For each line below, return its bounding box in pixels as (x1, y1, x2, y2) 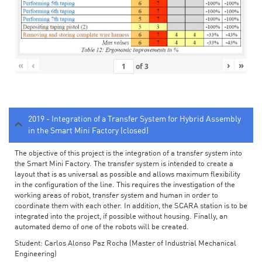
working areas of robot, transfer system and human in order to (15, 192, 218, 200)
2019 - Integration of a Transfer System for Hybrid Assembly (28, 115, 241, 124)
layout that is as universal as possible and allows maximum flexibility (15, 171, 240, 179)
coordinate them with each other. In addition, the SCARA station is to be (15, 202, 247, 211)
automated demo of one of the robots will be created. (15, 223, 189, 232)
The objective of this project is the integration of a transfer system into (15, 150, 242, 158)
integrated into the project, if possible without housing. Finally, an (15, 213, 227, 221)
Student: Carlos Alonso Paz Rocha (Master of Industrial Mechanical (15, 240, 236, 248)
